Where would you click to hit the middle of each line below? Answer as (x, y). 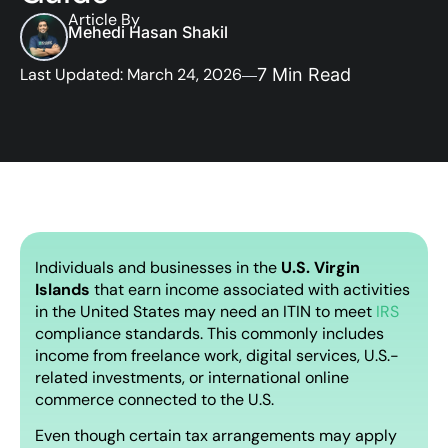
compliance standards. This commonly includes (209, 333)
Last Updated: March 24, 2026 (131, 74)
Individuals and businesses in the (158, 267)
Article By (104, 19)
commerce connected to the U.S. (154, 399)
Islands (62, 289)
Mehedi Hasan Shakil (148, 31)
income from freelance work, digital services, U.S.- (217, 355)
